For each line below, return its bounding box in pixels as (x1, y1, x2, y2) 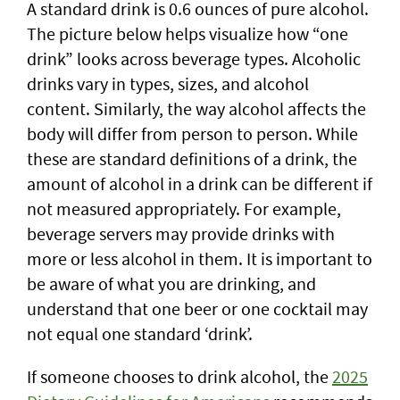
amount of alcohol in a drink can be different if (27, 172, 372, 195)
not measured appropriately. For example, (27, 197, 341, 220)
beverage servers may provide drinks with (27, 222, 335, 245)
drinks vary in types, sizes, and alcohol (27, 72, 309, 95)
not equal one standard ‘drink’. (27, 322, 253, 345)
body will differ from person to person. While (27, 122, 358, 145)
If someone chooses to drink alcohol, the (27, 365, 332, 387)
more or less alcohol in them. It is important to (27, 247, 372, 270)
